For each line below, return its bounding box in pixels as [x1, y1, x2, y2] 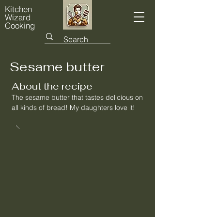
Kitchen [5, 4, 32, 14]
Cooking [5, 20, 35, 31]
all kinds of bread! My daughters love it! [12, 103, 135, 112]
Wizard [5, 12, 31, 22]
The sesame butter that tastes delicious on [12, 93, 143, 102]
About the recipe [12, 80, 93, 93]
